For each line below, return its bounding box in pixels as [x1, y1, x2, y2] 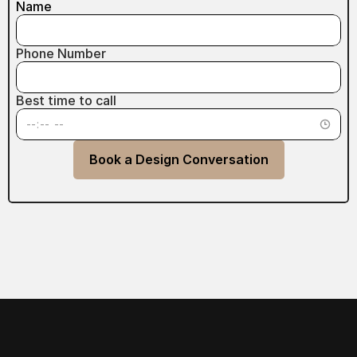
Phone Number [16, 45, 106, 61]
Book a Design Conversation [88, 151, 269, 167]
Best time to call [16, 92, 116, 108]
